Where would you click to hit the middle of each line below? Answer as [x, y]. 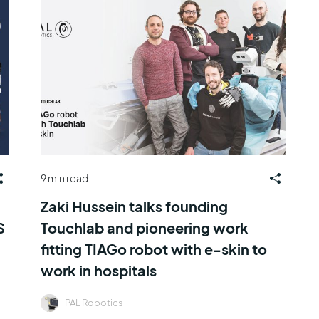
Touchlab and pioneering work [144, 227]
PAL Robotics [94, 302]
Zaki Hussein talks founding [134, 206]
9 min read [64, 178]
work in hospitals [98, 270]
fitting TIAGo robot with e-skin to [153, 249]
